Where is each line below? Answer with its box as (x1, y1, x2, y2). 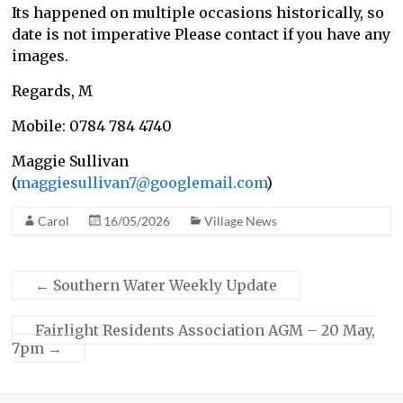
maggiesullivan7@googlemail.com (16, 174, 267, 193)
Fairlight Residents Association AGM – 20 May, (35, 321, 376, 340)
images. (12, 47, 69, 66)
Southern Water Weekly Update (49, 276, 278, 295)
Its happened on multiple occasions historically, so (12, 4, 385, 22)
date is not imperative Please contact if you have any (12, 25, 391, 44)
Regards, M (12, 82, 94, 101)
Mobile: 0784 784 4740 (12, 117, 173, 136)
